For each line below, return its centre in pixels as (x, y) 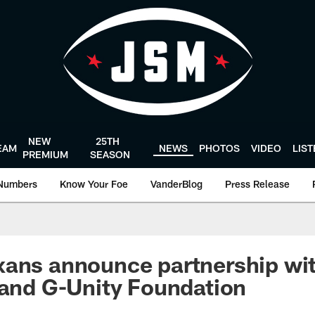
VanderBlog (176, 184)
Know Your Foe (94, 184)
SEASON (110, 154)
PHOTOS (220, 148)
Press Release (257, 184)
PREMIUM (46, 154)
